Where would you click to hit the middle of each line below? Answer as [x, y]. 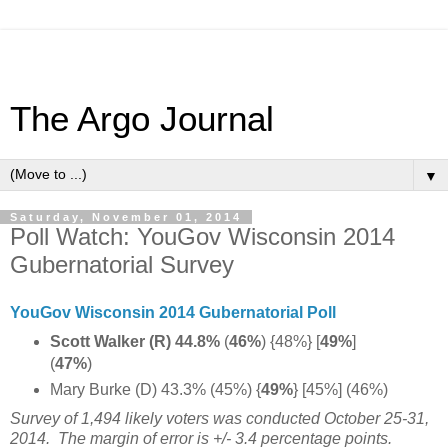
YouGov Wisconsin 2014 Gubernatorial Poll [173, 312]
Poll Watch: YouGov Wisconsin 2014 [202, 236]
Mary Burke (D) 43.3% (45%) [150, 389]
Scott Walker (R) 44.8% [136, 341]
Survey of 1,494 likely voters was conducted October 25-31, [219, 418]
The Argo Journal [142, 119]
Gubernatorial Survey [122, 264]
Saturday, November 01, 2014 [126, 217]
